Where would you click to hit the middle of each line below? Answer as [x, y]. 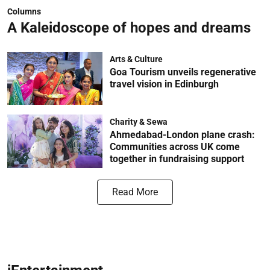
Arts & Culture [136, 59]
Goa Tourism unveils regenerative [183, 72]
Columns [24, 11]
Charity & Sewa [138, 122]
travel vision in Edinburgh [164, 84]
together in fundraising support [177, 159]
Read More [135, 192]
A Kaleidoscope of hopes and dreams [129, 27]
